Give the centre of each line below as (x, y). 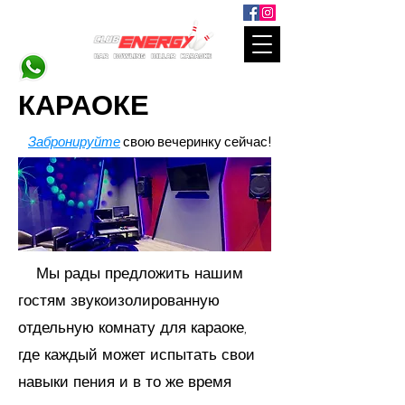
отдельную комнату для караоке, (132, 327)
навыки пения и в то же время (125, 381)
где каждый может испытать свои (137, 354)
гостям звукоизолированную (119, 300)
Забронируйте (74, 142)
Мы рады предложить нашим (131, 273)
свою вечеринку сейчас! (196, 142)
